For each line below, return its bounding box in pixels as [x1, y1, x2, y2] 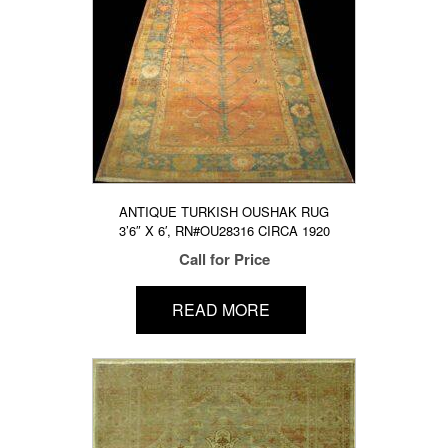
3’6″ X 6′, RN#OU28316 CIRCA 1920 [118, 221, 330, 241]
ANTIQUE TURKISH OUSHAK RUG [119, 202, 329, 222]
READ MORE [171, 298, 270, 322]
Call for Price [178, 248, 270, 271]
